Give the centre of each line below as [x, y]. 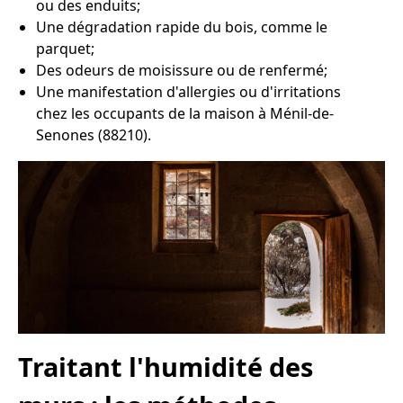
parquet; [65, 49]
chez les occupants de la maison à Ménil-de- [185, 114]
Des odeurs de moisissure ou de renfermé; [182, 71]
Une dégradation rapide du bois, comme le [182, 27]
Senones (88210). [94, 135]
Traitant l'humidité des [166, 366]
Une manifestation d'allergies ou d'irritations [188, 92]
